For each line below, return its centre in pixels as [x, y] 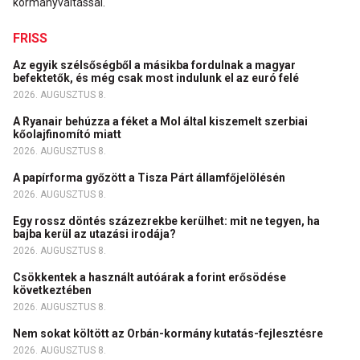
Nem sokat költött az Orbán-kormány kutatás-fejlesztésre [169, 333]
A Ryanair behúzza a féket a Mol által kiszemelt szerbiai [160, 121]
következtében [53, 290]
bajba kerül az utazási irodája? [96, 233]
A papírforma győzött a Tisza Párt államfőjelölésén [150, 177]
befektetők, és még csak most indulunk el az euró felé [157, 78]
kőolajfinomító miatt [68, 134]
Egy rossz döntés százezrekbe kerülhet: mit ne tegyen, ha [166, 221]
